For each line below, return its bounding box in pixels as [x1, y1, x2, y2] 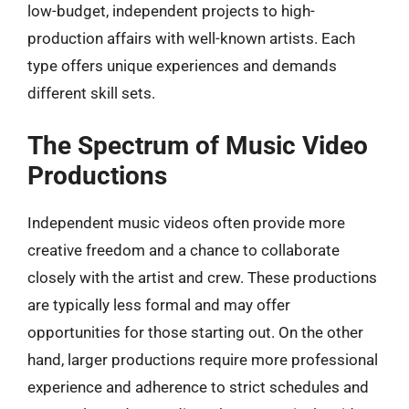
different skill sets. [27, 84, 155, 102]
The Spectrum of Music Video [27, 130, 368, 161]
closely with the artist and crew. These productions [27, 267, 377, 287]
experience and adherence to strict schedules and [27, 377, 369, 396]
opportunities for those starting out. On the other [27, 322, 363, 341]
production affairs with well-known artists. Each [27, 29, 355, 47]
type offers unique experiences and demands [27, 57, 337, 75]
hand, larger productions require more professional [27, 350, 378, 369]
